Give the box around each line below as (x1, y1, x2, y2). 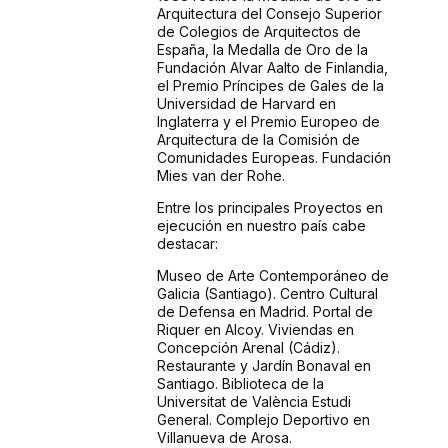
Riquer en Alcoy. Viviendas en (156, 321, 354, 339)
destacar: (156, 235, 218, 253)
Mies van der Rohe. (156, 167, 285, 185)
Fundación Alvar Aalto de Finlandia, (156, 59, 388, 77)
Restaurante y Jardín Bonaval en (156, 357, 371, 375)
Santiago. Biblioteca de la (156, 375, 324, 393)
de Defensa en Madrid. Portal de (156, 303, 373, 321)
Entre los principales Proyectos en (156, 199, 383, 217)
